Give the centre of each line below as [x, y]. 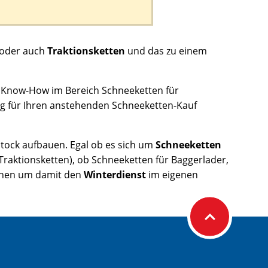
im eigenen [173, 174]
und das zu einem [167, 51]
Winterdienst [116, 174]
